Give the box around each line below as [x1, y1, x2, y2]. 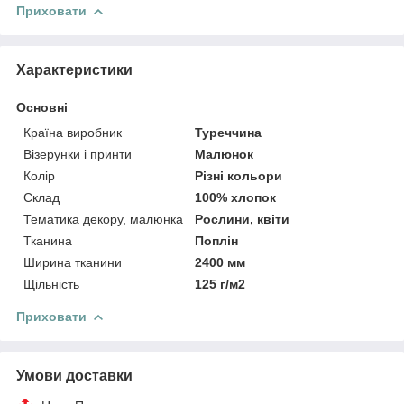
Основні [16, 99, 68, 115]
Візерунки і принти [23, 146, 132, 161]
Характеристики [16, 61, 133, 78]
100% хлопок [195, 189, 277, 205]
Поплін [195, 233, 239, 248]
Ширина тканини [23, 254, 122, 270]
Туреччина [195, 124, 262, 140]
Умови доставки [16, 367, 133, 383]
